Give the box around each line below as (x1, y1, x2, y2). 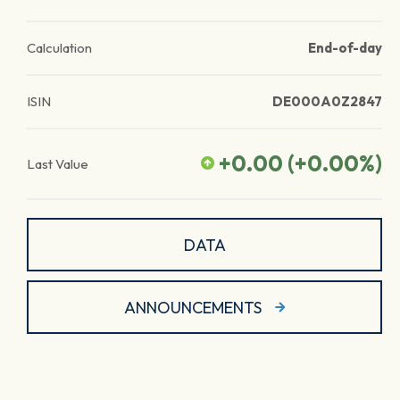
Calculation (27, 39, 92, 56)
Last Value (27, 154, 88, 172)
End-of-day (308, 39, 382, 56)
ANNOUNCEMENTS (123, 296, 262, 318)
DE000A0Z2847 (272, 93, 382, 110)
